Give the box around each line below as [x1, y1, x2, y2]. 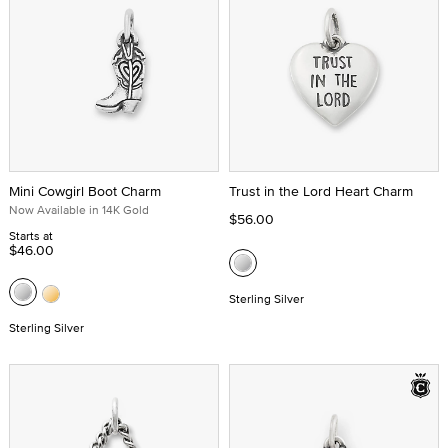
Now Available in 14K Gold [9, 201, 149, 218]
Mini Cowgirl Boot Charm [9, 181, 161, 201]
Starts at [9, 227, 53, 244]
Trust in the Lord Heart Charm [229, 181, 413, 201]
